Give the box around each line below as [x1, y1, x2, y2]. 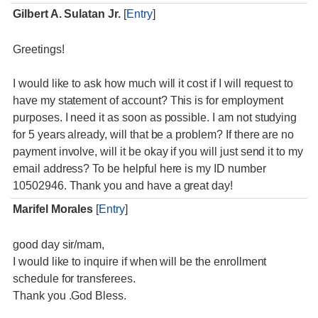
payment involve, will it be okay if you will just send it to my [13, 146, 303, 158]
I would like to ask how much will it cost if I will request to [13, 77, 294, 89]
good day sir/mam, [13, 238, 105, 251]
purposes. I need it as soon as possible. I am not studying [13, 111, 297, 124]
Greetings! [13, 43, 65, 55]
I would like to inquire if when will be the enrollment [13, 256, 267, 268]
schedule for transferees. [13, 273, 136, 285]
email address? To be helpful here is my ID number [13, 163, 266, 175]
